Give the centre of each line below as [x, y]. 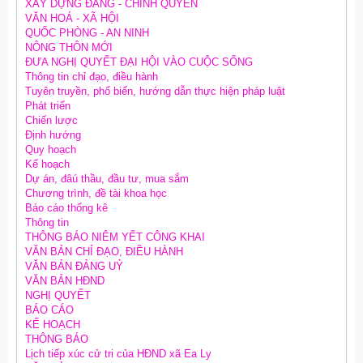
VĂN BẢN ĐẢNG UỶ [74, 267]
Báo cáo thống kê [66, 208]
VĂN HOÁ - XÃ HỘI [72, 19]
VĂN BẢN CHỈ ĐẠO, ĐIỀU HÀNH [104, 252]
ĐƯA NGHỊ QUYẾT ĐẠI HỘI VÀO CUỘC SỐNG [139, 62]
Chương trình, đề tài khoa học [96, 194]
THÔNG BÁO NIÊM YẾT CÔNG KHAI [115, 237]
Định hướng [53, 135]
